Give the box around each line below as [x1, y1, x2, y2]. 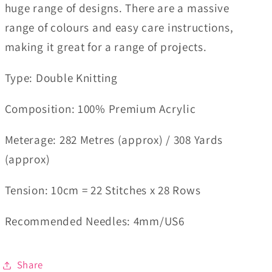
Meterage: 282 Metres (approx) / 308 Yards [4, 132, 223, 148]
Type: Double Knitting [4, 69, 118, 86]
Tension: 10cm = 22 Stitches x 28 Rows [4, 182, 201, 199]
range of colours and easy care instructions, [4, 19, 234, 35]
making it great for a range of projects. [4, 38, 207, 55]
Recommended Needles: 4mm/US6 [4, 213, 185, 229]
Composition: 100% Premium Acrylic [4, 100, 196, 117]
